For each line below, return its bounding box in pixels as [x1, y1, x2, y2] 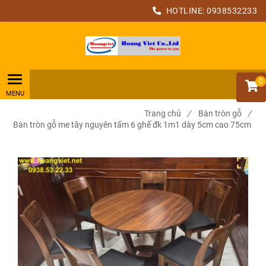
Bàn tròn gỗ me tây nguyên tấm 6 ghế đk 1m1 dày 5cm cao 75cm [13, 120, 251, 129]
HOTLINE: [164, 6, 207, 15]
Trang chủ [144, 109, 181, 118]
